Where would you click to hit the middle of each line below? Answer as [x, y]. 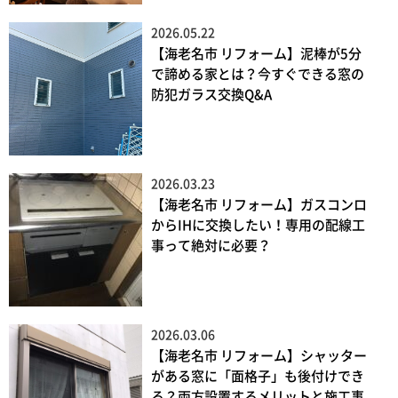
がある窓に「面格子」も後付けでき [258, 377]
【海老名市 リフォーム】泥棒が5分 [256, 54]
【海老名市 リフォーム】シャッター [259, 356]
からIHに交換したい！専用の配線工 [258, 226]
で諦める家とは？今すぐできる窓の [258, 75]
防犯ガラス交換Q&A [211, 95]
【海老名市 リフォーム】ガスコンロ [259, 205]
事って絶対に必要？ [211, 246]
